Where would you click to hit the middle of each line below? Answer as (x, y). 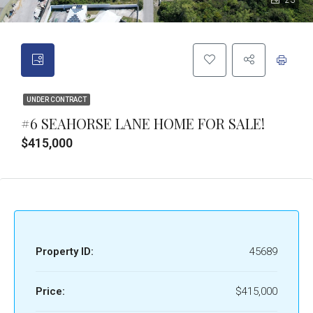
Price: (50, 291)
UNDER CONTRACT (57, 100)
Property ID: (65, 252)
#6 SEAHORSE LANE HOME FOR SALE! (143, 123)
